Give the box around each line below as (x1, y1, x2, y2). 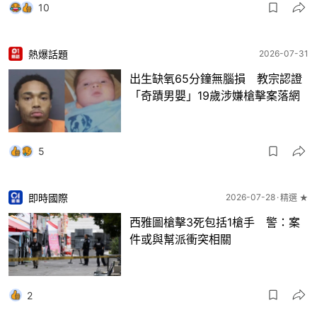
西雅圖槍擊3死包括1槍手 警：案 (129, 214, 300, 229)
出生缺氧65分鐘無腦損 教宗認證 (129, 71, 302, 86)
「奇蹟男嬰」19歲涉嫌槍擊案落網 (129, 88, 300, 103)
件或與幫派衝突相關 (129, 231, 231, 246)
